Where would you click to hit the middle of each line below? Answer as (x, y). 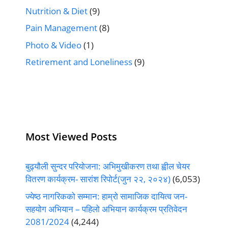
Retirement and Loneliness (79, 62)
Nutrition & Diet (56, 11)
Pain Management (61, 28)
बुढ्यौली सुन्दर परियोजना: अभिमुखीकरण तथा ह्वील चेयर (108, 166)
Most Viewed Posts (71, 137)
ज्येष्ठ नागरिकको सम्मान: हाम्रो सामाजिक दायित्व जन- (106, 196)
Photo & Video (53, 45)
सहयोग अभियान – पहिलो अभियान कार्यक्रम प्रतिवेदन (106, 209)
